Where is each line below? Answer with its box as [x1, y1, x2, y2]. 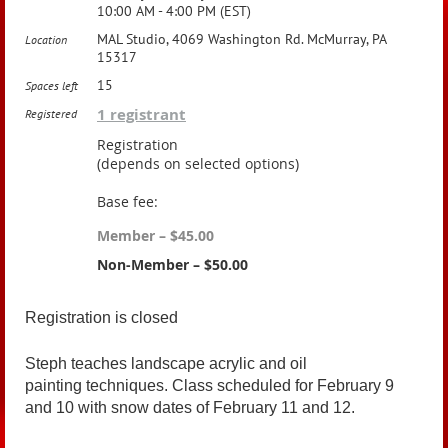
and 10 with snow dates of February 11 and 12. [25, 399, 355, 416]
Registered [25, 106, 77, 121]
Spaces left [25, 78, 78, 93]
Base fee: [97, 192, 158, 211]
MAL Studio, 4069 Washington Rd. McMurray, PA [97, 30, 386, 48]
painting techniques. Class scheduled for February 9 [25, 377, 394, 394]
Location [25, 32, 67, 47]
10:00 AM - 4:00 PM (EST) [97, 2, 251, 20]
